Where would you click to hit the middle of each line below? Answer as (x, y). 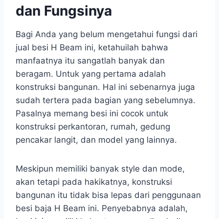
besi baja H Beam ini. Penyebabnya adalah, (102, 208)
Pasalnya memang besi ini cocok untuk (92, 114)
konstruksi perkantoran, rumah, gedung (93, 127)
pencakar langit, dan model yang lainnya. (96, 140)
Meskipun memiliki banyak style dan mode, (100, 169)
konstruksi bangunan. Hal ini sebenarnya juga (105, 87)
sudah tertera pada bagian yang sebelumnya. (106, 100)
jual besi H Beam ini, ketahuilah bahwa (92, 48)
